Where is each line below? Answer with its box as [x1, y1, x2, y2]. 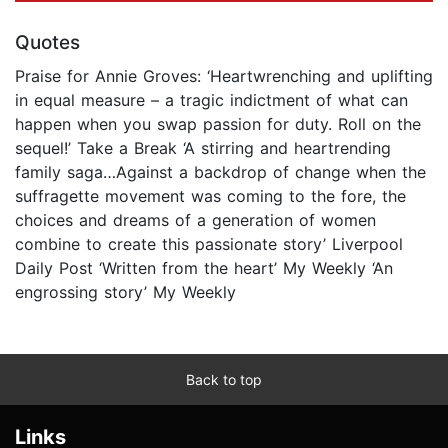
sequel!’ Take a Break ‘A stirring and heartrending [15, 137, 391, 158]
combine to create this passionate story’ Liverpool [15, 233, 403, 254]
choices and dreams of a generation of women [15, 209, 376, 230]
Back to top [186, 370, 262, 388]
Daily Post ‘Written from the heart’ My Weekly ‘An [15, 257, 393, 278]
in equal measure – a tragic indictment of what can [15, 89, 408, 110]
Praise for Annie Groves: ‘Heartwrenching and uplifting [15, 65, 433, 86]
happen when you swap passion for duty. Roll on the [15, 113, 421, 134]
